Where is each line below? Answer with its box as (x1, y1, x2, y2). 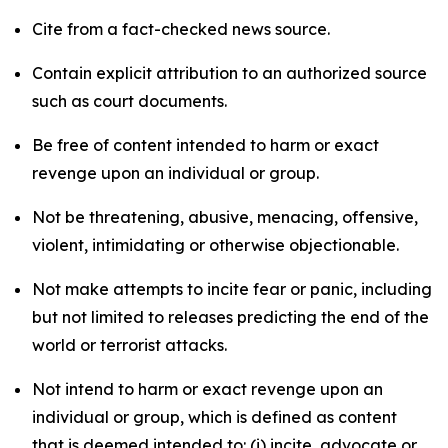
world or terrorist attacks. (32, 335, 227, 355)
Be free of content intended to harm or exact (32, 135, 379, 155)
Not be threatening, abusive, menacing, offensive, (32, 207, 418, 227)
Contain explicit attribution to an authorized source (32, 63, 427, 83)
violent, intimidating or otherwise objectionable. (32, 235, 399, 255)
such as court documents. (32, 91, 227, 111)
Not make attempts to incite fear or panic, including (32, 279, 432, 299)
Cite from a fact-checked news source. (32, 19, 330, 39)
